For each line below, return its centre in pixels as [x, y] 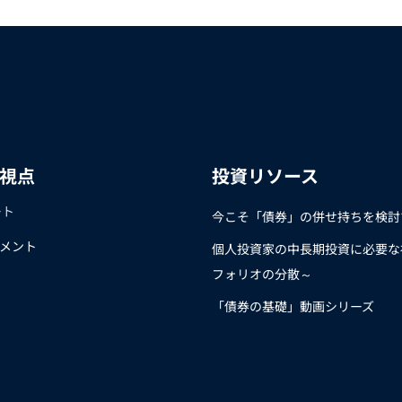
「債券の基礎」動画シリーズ [293, 307]
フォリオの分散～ [262, 275]
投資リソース [265, 177]
